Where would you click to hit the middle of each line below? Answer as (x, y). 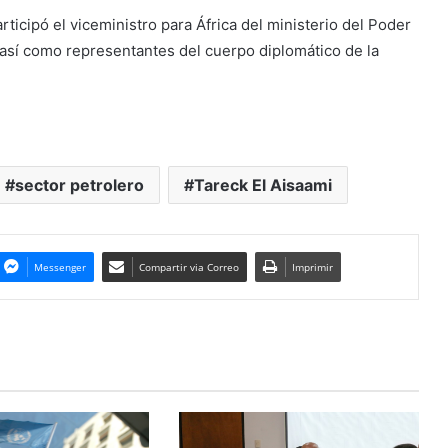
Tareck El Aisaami (263, 185)
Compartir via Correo (188, 267)
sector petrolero (79, 185)
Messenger (59, 267)
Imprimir (312, 267)
